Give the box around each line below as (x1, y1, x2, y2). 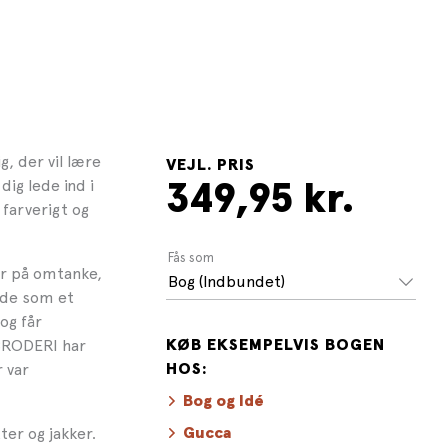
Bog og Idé (183, 393, 264, 409)
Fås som (168, 249, 214, 265)
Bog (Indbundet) (168, 272, 285, 291)
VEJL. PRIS (166, 157, 255, 173)
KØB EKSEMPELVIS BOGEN (166, 337, 385, 353)
